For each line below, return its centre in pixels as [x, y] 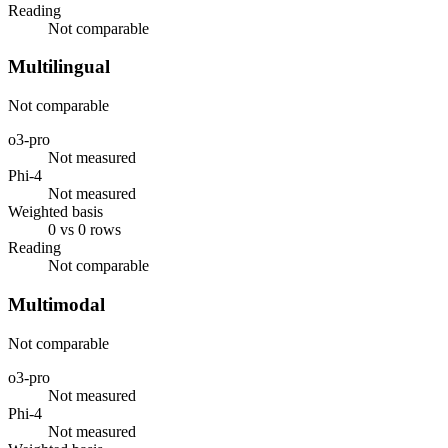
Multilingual [59, 67]
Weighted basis [55, 212]
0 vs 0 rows [84, 230]
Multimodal [56, 304]
